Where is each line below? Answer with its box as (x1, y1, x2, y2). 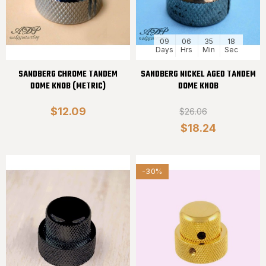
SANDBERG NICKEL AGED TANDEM (140, 67, 256, 81)
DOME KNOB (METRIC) (30, 79, 106, 93)
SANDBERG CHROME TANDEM (18, 67, 118, 81)
